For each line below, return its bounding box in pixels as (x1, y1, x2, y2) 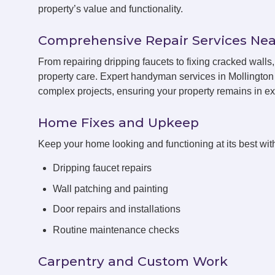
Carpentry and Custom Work (38, 253, 228, 269)
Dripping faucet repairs (53, 163, 152, 173)
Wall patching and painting (53, 183, 168, 194)
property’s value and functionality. (38, 4, 183, 14)
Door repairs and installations (53, 204, 180, 215)
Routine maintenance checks (53, 224, 179, 235)
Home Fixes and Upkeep (38, 115, 199, 130)
